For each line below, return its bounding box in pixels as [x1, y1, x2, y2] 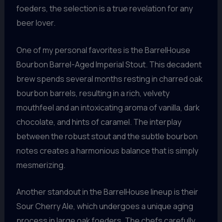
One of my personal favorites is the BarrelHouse [16, 44, 190, 55]
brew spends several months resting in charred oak [16, 73, 203, 84]
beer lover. [16, 17, 55, 28]
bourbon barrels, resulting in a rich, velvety [16, 87, 169, 99]
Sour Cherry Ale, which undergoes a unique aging [16, 201, 193, 212]
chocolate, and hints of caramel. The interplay [16, 116, 181, 127]
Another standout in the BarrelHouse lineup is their [16, 186, 198, 198]
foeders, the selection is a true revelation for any [16, 2, 193, 14]
